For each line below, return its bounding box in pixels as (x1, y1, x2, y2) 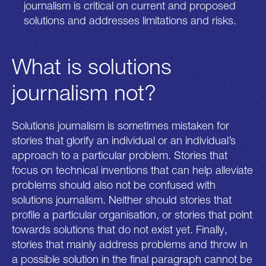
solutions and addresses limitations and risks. (24, 13, 237, 27)
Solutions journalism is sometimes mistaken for (12, 119, 229, 132)
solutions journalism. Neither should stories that (12, 193, 232, 207)
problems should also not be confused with (12, 178, 216, 192)
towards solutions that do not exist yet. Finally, (12, 223, 227, 236)
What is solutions (12, 52, 172, 79)
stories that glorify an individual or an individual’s (12, 134, 236, 147)
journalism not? (12, 78, 156, 105)
